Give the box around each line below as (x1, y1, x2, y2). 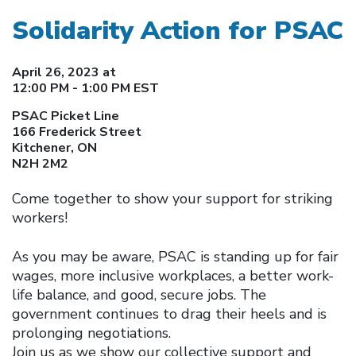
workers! (12, 208, 68, 227)
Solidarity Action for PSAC (12, 13, 343, 48)
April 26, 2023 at (12, 63, 116, 81)
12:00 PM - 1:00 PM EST (12, 79, 159, 97)
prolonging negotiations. (12, 323, 171, 342)
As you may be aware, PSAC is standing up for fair (12, 247, 339, 266)
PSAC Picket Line (12, 106, 119, 125)
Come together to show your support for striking (12, 189, 333, 208)
